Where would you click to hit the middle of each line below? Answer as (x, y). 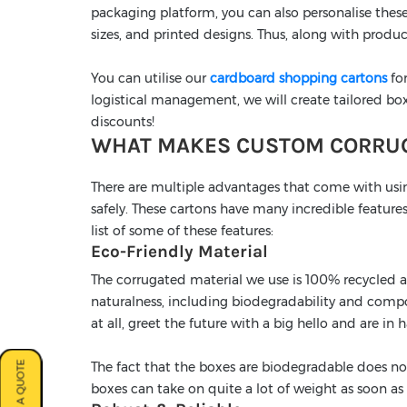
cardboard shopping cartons (298, 79)
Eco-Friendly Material (179, 252)
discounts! (123, 122)
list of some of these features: (182, 231)
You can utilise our (150, 79)
